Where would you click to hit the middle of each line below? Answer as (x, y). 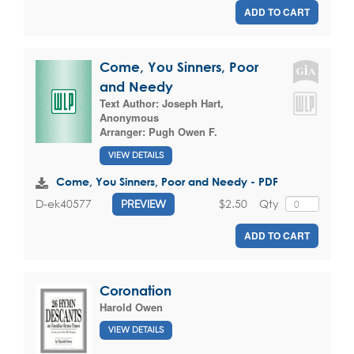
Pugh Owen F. (183, 132)
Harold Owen (131, 307)
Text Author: (131, 104)
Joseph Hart (191, 104)
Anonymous (129, 118)
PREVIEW (143, 203)
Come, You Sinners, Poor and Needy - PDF (167, 181)
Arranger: (124, 132)
